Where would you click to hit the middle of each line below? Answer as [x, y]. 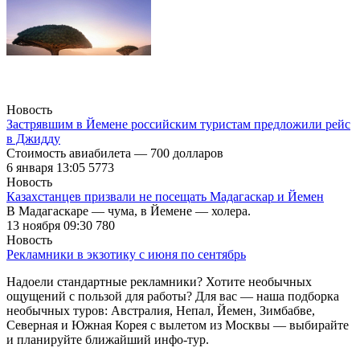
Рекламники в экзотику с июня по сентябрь [126, 254]
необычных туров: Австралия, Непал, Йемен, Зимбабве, [161, 310]
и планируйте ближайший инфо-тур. [108, 339]
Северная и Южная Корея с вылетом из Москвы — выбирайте [178, 325]
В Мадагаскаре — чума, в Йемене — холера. [129, 211]
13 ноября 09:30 [51, 225]
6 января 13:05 [47, 167]
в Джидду [33, 138]
